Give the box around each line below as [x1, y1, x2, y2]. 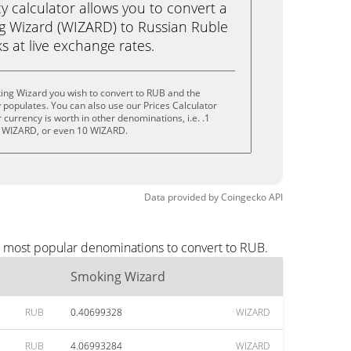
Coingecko [221, 190, 266, 204]
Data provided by [144, 190, 219, 204]
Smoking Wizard [71, 268, 165, 285]
